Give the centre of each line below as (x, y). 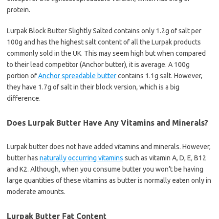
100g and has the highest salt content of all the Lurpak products (104, 42)
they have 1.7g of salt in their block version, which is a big (93, 87)
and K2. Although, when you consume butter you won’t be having (105, 169)
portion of (22, 76)
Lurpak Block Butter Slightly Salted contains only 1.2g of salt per (104, 31)
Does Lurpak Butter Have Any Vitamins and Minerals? (108, 123)
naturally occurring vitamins (81, 158)
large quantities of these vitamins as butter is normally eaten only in (109, 181)
